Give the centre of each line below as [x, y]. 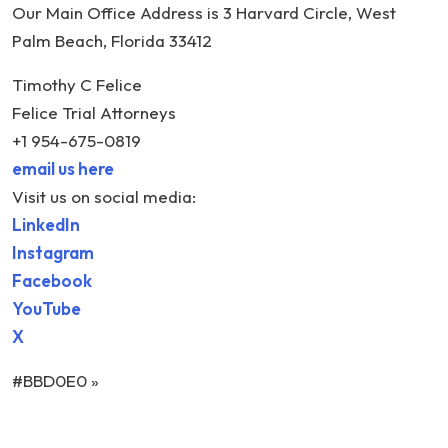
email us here [63, 169]
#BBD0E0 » [55, 381]
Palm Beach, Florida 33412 [112, 41]
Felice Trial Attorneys [94, 113]
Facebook [52, 281]
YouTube [46, 309]
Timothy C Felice [77, 85]
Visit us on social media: [104, 197]
